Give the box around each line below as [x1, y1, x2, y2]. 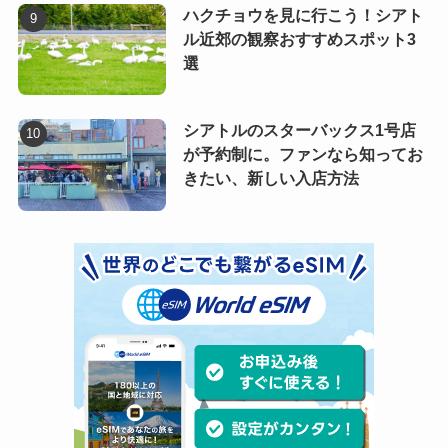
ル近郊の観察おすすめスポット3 [182, 30, 416, 48]
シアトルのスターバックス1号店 [182, 122, 416, 140]
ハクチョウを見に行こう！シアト [182, 6, 423, 24]
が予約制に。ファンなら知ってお [182, 146, 423, 164]
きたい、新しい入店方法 [182, 170, 359, 188]
